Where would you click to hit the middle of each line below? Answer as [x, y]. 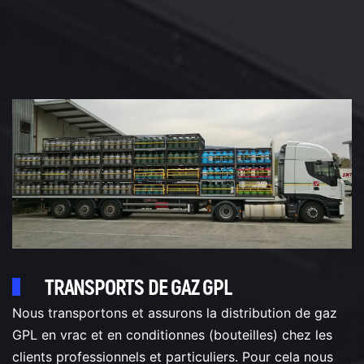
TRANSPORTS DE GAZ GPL [138, 288]
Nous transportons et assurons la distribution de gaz [175, 312]
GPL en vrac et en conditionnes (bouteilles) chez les [172, 334]
